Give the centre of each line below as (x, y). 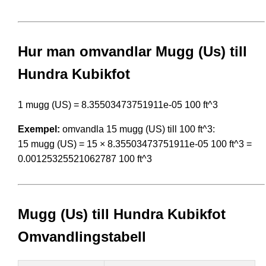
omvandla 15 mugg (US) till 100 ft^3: (137, 129)
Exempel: (39, 129)
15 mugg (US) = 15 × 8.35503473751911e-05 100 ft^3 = (135, 144)
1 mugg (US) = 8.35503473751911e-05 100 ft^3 (118, 104)
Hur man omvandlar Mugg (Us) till (132, 51)
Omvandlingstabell (82, 236)
